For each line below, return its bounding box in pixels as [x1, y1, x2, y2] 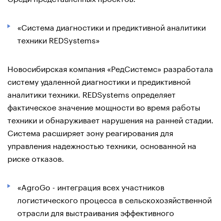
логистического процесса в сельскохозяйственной [17, 192, 212, 205]
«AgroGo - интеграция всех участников [17, 180, 164, 192]
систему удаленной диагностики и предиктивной [7, 74, 190, 87]
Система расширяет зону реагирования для [7, 125, 173, 138]
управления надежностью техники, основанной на [7, 138, 196, 151]
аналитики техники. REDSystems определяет [7, 87, 176, 100]
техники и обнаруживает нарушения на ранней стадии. [7, 112, 214, 125]
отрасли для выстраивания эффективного [17, 205, 174, 218]
